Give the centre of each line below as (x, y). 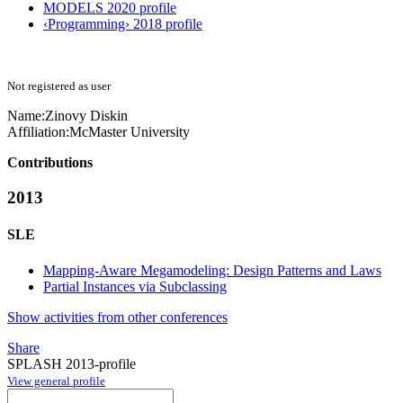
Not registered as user (59, 86)
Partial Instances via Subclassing (135, 286)
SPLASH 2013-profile (72, 363)
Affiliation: (38, 132)
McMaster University (130, 132)
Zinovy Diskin (86, 116)
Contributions (50, 163)
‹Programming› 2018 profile (123, 24)
